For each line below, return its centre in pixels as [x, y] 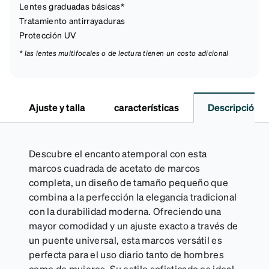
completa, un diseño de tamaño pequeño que [129, 182]
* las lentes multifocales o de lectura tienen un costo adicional [124, 53]
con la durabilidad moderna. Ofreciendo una [125, 211]
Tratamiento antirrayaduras [72, 20]
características [147, 107]
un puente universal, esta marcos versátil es [126, 240]
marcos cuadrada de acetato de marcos [115, 168]
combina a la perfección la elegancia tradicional [133, 196]
